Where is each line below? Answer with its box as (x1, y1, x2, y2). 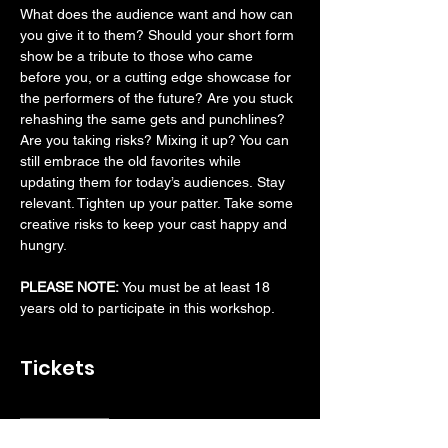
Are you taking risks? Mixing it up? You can (20, 132, 293, 148)
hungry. (20, 237, 67, 253)
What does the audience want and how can (20, 6, 297, 22)
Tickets (20, 354, 95, 382)
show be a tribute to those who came (20, 48, 257, 64)
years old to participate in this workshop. (20, 300, 275, 316)
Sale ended (33, 422, 96, 436)
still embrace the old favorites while (20, 153, 245, 169)
